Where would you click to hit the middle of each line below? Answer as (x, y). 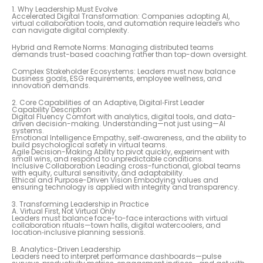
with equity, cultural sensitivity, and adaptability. (98, 173)
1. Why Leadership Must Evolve (65, 9)
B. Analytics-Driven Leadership (66, 249)
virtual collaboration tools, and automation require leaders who (126, 23)
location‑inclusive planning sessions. (79, 232)
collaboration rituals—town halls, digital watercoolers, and (116, 225)
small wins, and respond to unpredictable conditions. (108, 159)
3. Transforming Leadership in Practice (80, 204)
